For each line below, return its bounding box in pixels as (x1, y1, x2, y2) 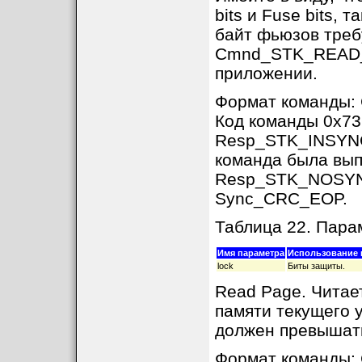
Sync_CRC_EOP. (214, 189, 347, 208)
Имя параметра (217, 248, 284, 258)
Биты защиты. (287, 261, 345, 271)
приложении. (214, 64, 318, 82)
